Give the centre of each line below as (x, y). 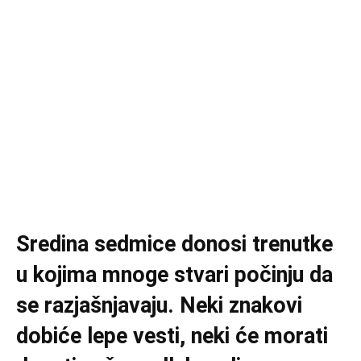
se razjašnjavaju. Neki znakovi (159, 305)
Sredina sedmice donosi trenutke (174, 244)
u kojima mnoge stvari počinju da (174, 275)
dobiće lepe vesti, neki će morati (172, 336)
